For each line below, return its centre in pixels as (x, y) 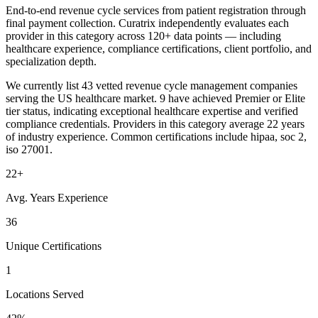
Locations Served (45, 294)
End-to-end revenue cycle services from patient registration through (156, 10)
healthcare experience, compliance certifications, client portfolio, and (159, 48)
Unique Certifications (54, 246)
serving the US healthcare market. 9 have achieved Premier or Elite (155, 98)
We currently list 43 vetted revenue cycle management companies (152, 85)
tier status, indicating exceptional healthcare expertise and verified (152, 111)
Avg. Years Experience (57, 197)
